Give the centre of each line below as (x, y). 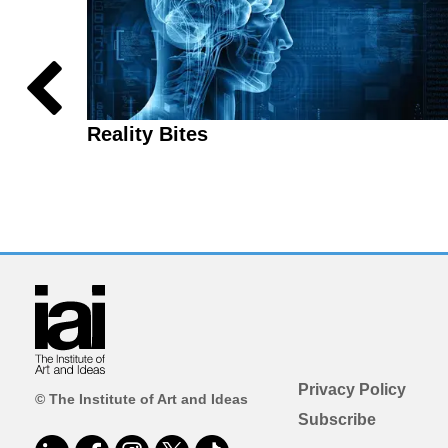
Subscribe (336, 420)
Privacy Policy (351, 390)
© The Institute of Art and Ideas (141, 399)
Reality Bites (147, 133)
